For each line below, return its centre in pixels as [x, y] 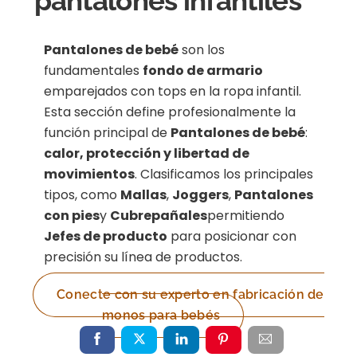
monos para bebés [161, 316]
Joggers [201, 195]
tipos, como [82, 195]
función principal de [108, 133]
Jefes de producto [106, 237]
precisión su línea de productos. [143, 257]
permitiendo [246, 216]
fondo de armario [203, 71]
